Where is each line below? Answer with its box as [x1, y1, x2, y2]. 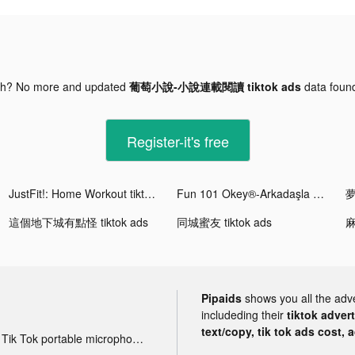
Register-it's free [126, 130, 229, 151]
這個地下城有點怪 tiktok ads [9, 213, 149, 230]
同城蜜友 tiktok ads [177, 213, 273, 230]
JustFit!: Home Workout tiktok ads [144, 185, 156, 201]
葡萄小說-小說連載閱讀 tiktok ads [128, 78, 301, 94]
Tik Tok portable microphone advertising [132, 330, 143, 346]
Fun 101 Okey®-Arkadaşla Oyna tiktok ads [313, 185, 325, 201]
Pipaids [201, 289, 242, 306]
